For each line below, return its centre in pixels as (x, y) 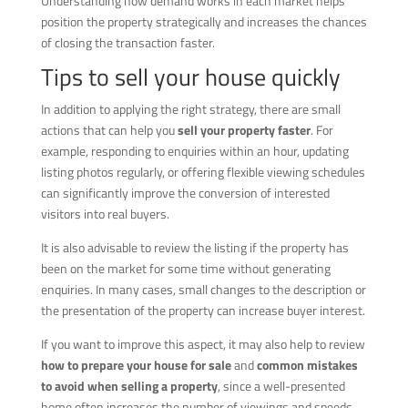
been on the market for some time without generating (185, 268)
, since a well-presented (281, 385)
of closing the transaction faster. (127, 42)
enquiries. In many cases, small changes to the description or (203, 289)
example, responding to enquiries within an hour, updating (194, 150)
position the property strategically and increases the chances (204, 21)
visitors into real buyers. (105, 213)
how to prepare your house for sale (136, 364)
